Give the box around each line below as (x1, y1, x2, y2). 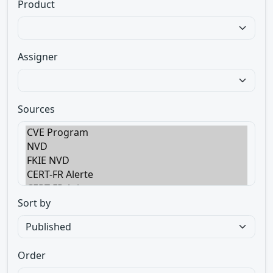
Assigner (18, 50, 58, 63)
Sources (18, 102, 55, 116)
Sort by (18, 196, 51, 210)
